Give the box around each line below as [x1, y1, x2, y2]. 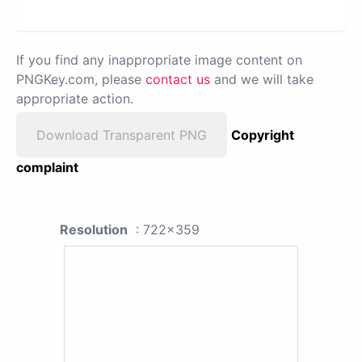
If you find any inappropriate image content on [16, 52, 302, 69]
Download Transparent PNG [36, 127, 207, 144]
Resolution [60, 221, 128, 238]
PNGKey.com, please [16, 71, 145, 88]
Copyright [231, 127, 294, 144]
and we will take [210, 71, 314, 88]
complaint [16, 159, 78, 176]
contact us [145, 71, 210, 88]
